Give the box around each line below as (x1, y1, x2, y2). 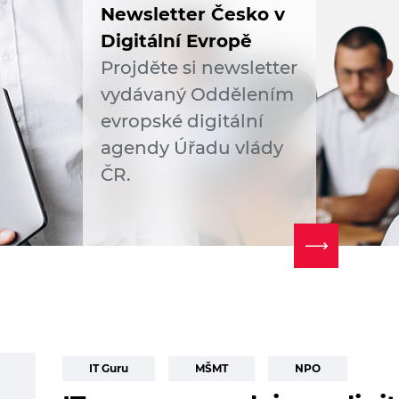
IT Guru (89, 362, 128, 375)
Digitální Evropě (100, 30, 252, 52)
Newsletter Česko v (100, 4, 285, 25)
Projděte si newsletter (100, 57, 297, 78)
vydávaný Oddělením (100, 84, 294, 105)
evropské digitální (100, 110, 264, 132)
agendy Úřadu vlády (100, 137, 283, 159)
